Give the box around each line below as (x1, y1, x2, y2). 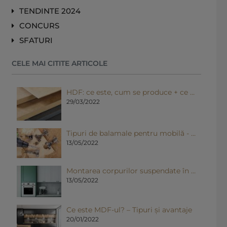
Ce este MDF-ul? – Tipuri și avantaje (66, 205, 193, 215)
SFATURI (19, 35, 53, 45)
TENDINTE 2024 (19, 6, 81, 16)
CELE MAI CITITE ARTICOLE (12, 58, 107, 68)
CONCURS (19, 20, 59, 30)
